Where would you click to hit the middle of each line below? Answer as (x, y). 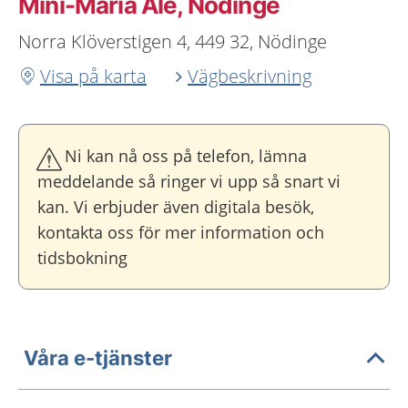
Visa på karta (93, 76)
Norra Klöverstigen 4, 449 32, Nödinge (173, 41)
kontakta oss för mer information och (181, 232)
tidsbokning (82, 258)
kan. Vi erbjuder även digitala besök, (176, 207)
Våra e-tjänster (98, 357)
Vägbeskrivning (250, 76)
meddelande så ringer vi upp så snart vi (189, 181)
